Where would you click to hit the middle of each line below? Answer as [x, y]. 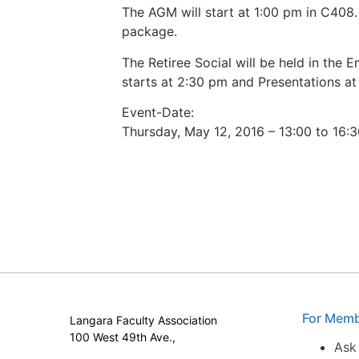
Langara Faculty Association [143, 321]
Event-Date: [160, 112]
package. [149, 32]
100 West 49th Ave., [123, 337]
